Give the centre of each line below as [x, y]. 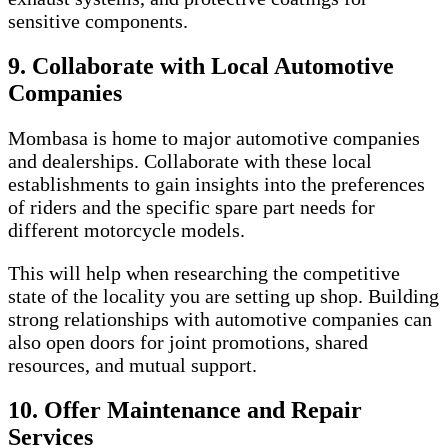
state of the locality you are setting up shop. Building [223, 295]
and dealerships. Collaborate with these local [190, 160]
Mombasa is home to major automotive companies [214, 137]
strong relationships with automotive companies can [220, 318]
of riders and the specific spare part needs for [191, 206]
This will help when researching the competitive [204, 272]
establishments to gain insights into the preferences [216, 183]
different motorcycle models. [126, 229]
